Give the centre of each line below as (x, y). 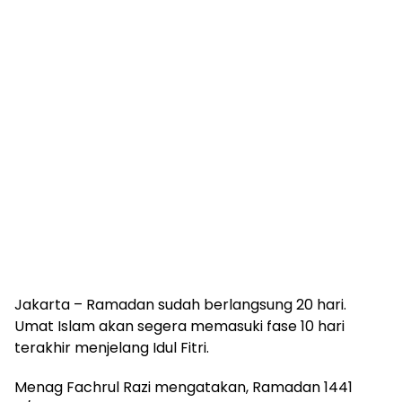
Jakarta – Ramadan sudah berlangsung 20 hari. (180, 305)
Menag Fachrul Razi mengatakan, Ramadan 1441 (184, 387)
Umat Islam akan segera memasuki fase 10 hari (179, 326)
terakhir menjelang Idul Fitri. (112, 348)
